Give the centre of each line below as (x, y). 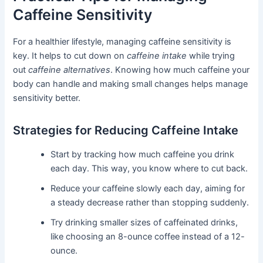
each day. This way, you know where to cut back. (149, 168)
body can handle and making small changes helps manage (131, 84)
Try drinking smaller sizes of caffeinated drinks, (144, 222)
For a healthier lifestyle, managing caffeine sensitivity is (122, 41)
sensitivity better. (47, 98)
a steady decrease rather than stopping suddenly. (150, 202)
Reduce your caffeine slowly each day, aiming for (148, 188)
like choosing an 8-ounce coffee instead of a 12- (148, 236)
